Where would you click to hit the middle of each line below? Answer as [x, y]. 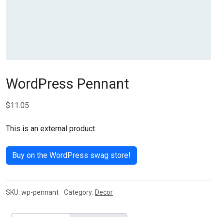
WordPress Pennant [68, 84]
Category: [79, 192]
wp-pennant [40, 192]
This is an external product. [51, 129]
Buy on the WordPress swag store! [71, 155]
